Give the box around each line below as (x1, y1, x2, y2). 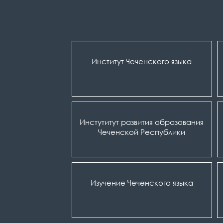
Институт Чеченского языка (92, 56, 192, 66)
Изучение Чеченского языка (90, 178, 193, 188)
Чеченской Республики (98, 127, 185, 137)
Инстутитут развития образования (80, 117, 204, 127)
